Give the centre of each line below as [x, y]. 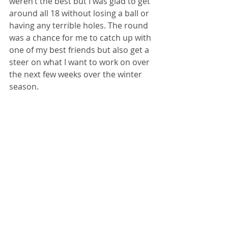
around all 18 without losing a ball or [80, 13]
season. [24, 87]
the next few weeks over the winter [77, 74]
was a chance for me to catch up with [81, 38]
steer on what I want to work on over [80, 62]
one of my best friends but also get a [80, 50]
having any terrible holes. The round [80, 25]
